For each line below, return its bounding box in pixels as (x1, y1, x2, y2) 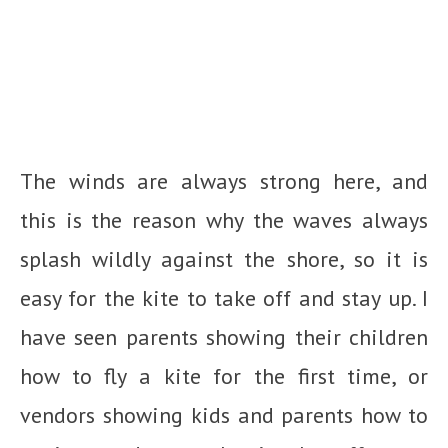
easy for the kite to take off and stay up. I (20, 283, 428, 312)
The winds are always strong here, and (20, 166, 428, 195)
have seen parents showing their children (20, 322, 428, 351)
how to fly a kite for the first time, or (20, 361, 428, 390)
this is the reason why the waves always (20, 205, 428, 234)
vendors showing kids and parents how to (20, 400, 428, 429)
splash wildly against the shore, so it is (20, 244, 428, 273)
